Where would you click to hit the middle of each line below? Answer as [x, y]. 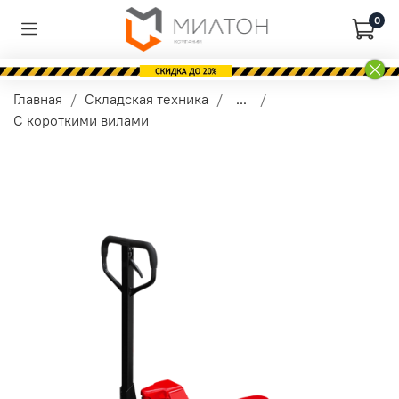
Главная [38, 98]
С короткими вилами [81, 120]
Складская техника [147, 98]
